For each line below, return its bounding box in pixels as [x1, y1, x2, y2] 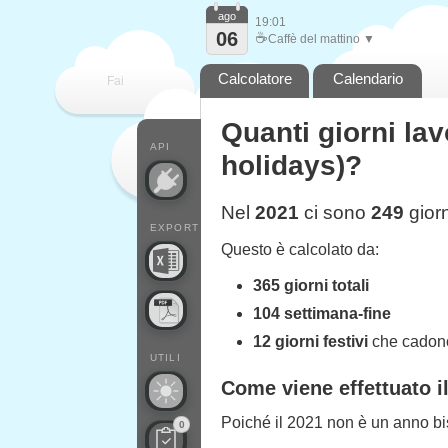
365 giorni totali [253, 277, 369, 294]
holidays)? [221, 150, 362, 181]
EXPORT [150, 222, 199, 233]
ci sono [299, 202, 371, 223]
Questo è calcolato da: [221, 241, 379, 258]
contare [175, 134, 242, 156]
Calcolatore [217, 70, 292, 87]
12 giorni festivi [253, 333, 368, 350]
